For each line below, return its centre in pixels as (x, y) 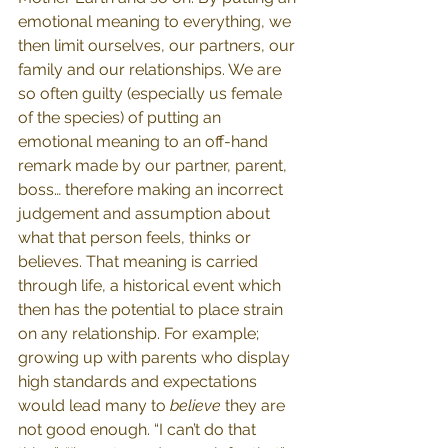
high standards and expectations (139, 381)
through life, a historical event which (151, 285)
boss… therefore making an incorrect (152, 189)
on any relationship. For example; (140, 333)
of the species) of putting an (121, 117)
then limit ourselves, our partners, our (158, 45)
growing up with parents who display (156, 357)
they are (257, 405)
